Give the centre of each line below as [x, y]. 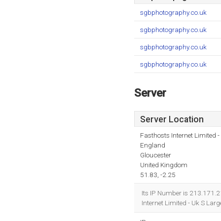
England [153, 145]
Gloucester [156, 155]
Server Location [172, 119]
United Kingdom [164, 165]
